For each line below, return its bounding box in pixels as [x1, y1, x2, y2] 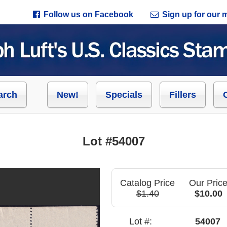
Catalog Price [120, 178, 175, 188]
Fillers [169, 90, 196, 100]
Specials [105, 90, 142, 100]
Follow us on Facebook [44, 10, 133, 19]
